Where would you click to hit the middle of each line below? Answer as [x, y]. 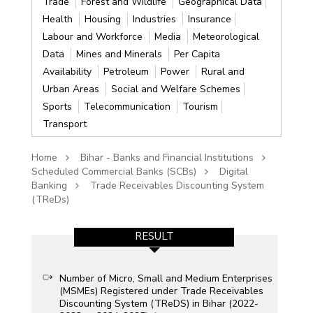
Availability [68, 71]
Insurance [209, 19]
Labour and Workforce [94, 36]
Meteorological [226, 36]
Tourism [200, 106]
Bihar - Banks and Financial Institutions [167, 157]
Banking [49, 185]
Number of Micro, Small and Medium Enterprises [166, 278]
